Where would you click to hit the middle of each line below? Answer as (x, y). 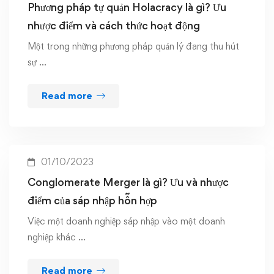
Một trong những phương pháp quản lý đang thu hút (133, 46)
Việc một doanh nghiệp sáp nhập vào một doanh (126, 221)
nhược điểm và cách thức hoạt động (114, 25)
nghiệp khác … (57, 237)
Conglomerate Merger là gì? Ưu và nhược (128, 182)
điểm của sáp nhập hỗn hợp (92, 200)
